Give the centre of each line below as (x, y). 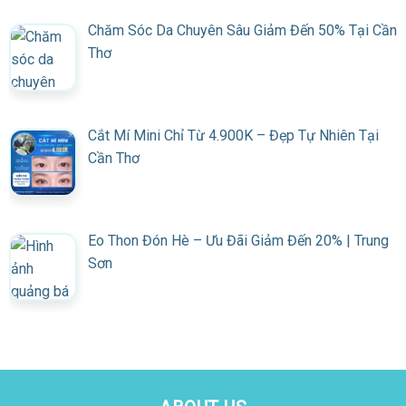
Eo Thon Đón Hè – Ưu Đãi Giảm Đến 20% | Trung (238, 240)
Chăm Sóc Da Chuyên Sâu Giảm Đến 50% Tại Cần (242, 30)
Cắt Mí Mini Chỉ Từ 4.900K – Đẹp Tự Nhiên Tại (233, 135)
